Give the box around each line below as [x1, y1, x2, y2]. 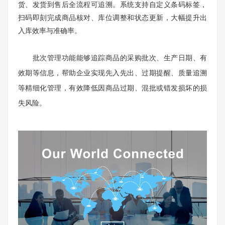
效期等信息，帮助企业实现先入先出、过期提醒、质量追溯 [18, 69, 207, 77]
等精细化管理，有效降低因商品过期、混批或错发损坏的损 [18, 84, 207, 92]
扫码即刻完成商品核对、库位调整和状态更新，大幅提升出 [18, 14, 207, 22]
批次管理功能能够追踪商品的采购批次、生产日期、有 [18, 54, 207, 62]
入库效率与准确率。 [18, 27, 81, 35]
